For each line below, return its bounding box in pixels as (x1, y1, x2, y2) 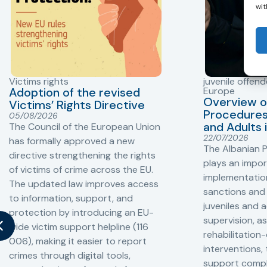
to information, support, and (9, 191, 133, 204)
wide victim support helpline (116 (9, 220, 148, 233)
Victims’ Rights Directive (9, 97, 145, 113)
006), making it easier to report (9, 234, 147, 247)
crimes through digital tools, (9, 249, 131, 262)
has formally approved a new (9, 134, 135, 147)
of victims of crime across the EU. (9, 163, 153, 176)
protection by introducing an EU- (9, 206, 154, 219)
